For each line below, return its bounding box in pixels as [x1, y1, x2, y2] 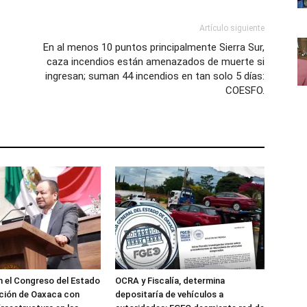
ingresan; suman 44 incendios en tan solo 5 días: [45, 70, 265, 82]
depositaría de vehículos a [115, 289, 223, 299]
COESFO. [225, 84, 265, 97]
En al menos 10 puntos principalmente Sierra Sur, [43, 41, 265, 53]
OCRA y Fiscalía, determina [115, 275, 225, 286]
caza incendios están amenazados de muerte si [47, 56, 265, 68]
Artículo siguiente [199, 23, 265, 33]
